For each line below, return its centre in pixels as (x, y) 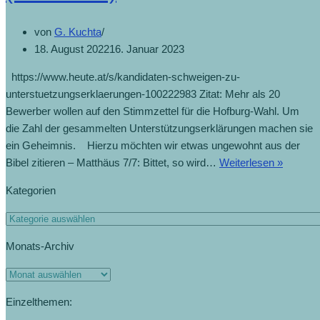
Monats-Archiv (40, 246)
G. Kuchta (78, 31)
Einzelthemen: (39, 301)
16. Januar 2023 (147, 49)
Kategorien (31, 190)
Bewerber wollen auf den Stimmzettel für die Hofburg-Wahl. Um (152, 111)
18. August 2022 (72, 49)
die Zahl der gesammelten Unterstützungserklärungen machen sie (159, 128)
